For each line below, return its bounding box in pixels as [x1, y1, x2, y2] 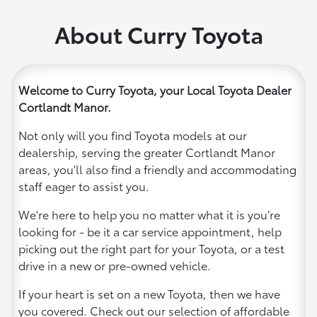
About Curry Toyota [54, 17, 263, 50]
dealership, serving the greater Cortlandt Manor [18, 143, 275, 160]
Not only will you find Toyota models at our [18, 126, 247, 143]
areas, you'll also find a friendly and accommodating [18, 160, 296, 177]
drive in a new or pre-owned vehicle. [18, 256, 211, 273]
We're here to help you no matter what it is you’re [18, 205, 280, 222]
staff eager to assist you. [18, 177, 149, 194]
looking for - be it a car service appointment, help [18, 222, 282, 239]
